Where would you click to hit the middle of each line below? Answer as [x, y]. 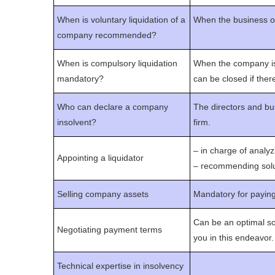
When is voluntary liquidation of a [121, 20]
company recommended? [107, 35]
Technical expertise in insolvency [120, 266]
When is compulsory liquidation [117, 64]
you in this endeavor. [234, 238]
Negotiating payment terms [110, 230]
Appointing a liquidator [100, 158]
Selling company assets [103, 194]
